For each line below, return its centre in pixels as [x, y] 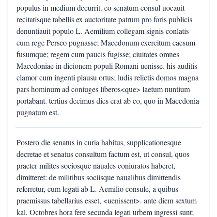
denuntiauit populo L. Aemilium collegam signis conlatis [103, 31]
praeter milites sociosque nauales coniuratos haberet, [96, 165]
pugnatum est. [38, 112]
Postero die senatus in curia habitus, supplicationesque [99, 142]
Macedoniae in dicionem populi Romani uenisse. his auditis [107, 66]
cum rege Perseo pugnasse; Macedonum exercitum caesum [106, 42]
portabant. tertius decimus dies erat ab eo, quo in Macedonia [108, 101]
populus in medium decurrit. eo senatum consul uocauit [101, 8]
